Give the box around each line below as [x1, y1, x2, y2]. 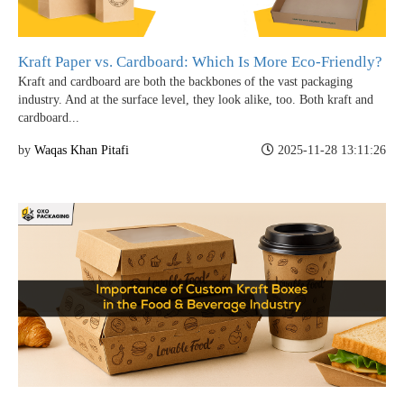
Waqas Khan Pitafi [34, 142, 129, 157]
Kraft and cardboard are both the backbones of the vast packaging [18, 74, 353, 88]
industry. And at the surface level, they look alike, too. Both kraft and [18, 92, 373, 106]
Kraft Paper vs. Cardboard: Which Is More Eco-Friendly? [18, 52, 382, 70]
